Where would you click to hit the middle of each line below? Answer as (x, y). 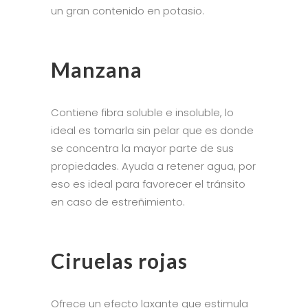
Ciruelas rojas (119, 260)
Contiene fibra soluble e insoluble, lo (142, 112)
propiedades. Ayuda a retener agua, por (153, 166)
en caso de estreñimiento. (119, 201)
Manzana (99, 69)
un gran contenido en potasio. (128, 10)
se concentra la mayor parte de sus (142, 148)
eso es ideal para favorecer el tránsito (148, 184)
